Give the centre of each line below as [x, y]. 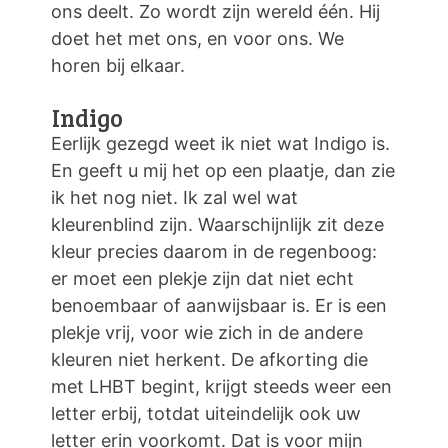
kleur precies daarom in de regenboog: [214, 251]
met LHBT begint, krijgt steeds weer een [221, 386]
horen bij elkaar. [118, 65]
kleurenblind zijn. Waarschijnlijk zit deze [217, 224]
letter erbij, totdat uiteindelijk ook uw [206, 413]
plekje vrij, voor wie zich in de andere [207, 332]
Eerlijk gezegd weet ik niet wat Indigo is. [220, 143]
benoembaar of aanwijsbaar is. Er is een [219, 305]
